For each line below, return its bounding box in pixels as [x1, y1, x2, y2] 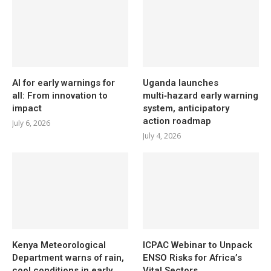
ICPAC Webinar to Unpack [143, 240, 253, 251]
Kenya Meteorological [12, 240, 106, 251]
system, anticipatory [143, 102, 230, 114]
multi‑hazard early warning [143, 90, 259, 101]
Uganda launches [143, 77, 219, 88]
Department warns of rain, [12, 252, 124, 264]
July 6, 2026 [12, 117, 50, 128]
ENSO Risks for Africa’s [143, 252, 243, 264]
